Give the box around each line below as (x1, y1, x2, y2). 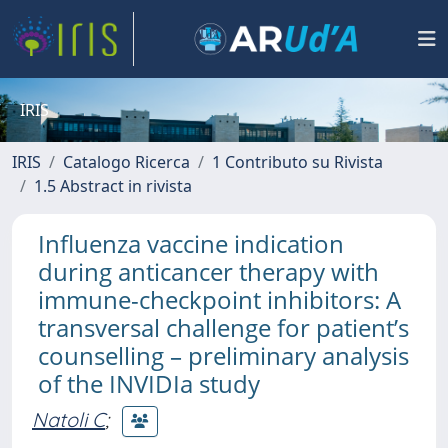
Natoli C (32, 406, 105, 432)
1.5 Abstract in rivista (34, 175, 192, 197)
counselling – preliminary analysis (38, 339, 409, 372)
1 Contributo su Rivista (212, 151, 383, 173)
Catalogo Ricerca (63, 151, 190, 173)
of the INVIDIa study (38, 367, 260, 400)
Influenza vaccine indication (38, 227, 344, 260)
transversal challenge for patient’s (38, 311, 409, 344)
